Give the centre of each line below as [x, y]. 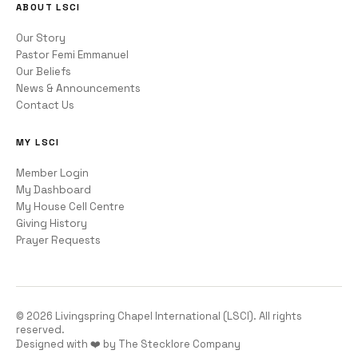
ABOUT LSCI [48, 8]
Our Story [41, 38]
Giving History [52, 224]
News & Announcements [78, 89]
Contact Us [45, 105]
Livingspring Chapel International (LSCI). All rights [177, 316]
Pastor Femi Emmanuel [72, 55]
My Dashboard [54, 190]
